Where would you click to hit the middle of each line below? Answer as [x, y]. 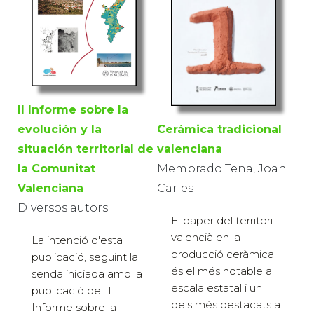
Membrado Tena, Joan [222, 168]
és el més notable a [221, 271]
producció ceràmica [223, 254]
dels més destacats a [226, 304]
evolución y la [60, 129]
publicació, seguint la [85, 257]
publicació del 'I [71, 290]
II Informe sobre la [73, 109]
